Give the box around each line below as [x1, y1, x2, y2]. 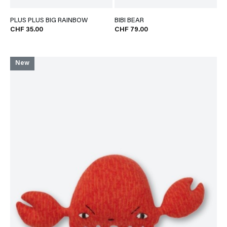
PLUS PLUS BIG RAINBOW [10, 17, 88, 25]
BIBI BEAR [115, 17, 144, 25]
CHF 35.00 [10, 26, 43, 34]
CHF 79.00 [115, 26, 148, 34]
